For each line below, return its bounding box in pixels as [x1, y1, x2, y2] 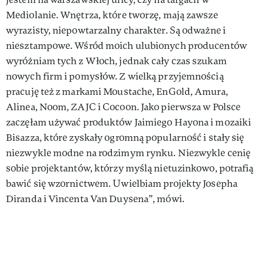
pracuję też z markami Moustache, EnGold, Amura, [6, 85, 228, 98]
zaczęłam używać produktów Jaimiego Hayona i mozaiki [6, 115, 252, 128]
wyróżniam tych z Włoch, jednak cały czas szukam [6, 54, 227, 67]
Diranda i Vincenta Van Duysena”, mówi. [6, 192, 184, 205]
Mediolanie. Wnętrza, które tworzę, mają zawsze [6, 8, 218, 21]
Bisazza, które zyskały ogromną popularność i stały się [6, 131, 245, 144]
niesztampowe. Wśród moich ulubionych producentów [6, 39, 247, 52]
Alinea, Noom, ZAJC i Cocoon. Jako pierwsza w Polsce [6, 100, 241, 113]
